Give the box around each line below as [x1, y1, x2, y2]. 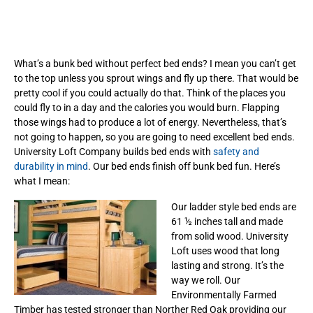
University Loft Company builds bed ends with [14, 145, 213, 157]
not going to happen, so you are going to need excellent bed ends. [14, 131, 295, 143]
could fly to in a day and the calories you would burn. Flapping [14, 101, 279, 113]
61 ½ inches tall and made [171, 215, 283, 227]
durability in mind [14, 160, 88, 172]
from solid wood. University [171, 230, 289, 242]
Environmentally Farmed [171, 289, 277, 300]
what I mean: [14, 175, 70, 187]
